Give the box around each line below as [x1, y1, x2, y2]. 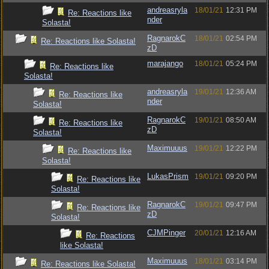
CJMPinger [147, 228, 186, 237]
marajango [147, 59, 183, 68]
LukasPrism [147, 172, 189, 181]
